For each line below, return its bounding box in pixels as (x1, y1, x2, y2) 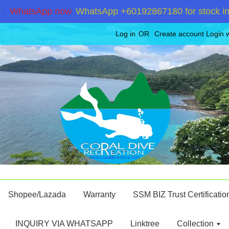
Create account (154, 30, 204, 38)
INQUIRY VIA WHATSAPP (15, 219, 113, 228)
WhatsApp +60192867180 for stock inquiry (51, 6, 225, 16)
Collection (177, 219, 216, 228)
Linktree (130, 219, 159, 228)
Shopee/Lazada (8, 190, 66, 199)
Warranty (83, 190, 116, 199)
